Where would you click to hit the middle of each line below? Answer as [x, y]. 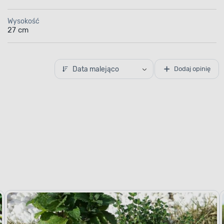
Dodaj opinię [192, 69]
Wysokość [23, 21]
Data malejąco [95, 69]
